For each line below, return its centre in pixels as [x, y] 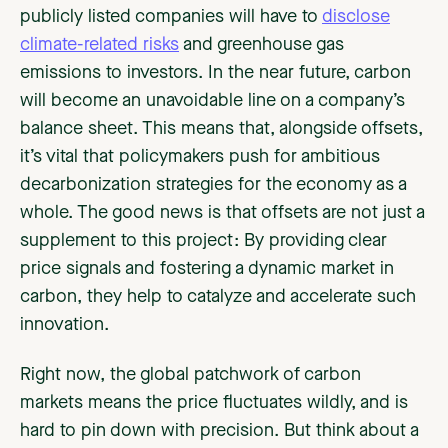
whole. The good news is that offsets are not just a [222, 213]
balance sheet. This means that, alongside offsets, [221, 129]
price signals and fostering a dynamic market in [207, 269]
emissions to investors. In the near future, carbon [215, 73]
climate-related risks [99, 45]
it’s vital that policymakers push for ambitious [200, 157]
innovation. [64, 325]
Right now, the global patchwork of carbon [190, 375]
